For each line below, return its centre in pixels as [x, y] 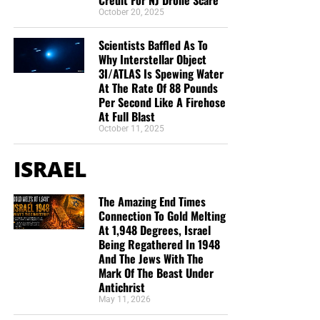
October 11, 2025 [131, 128]
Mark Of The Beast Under [156, 272]
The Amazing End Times [152, 201]
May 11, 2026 [124, 299]
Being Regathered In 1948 [159, 244]
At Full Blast [126, 116]
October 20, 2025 [131, 12]
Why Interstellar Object [152, 59]
